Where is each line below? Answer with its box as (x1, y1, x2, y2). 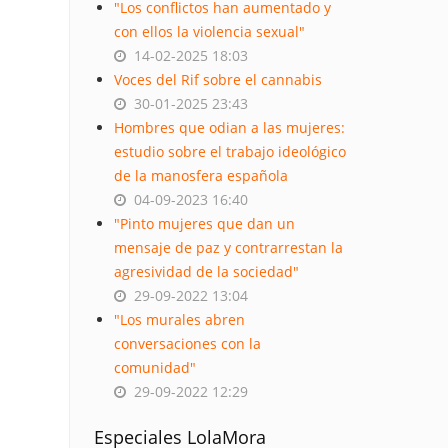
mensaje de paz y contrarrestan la (113, 238, 343, 257)
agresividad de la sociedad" (113, 262, 299, 281)
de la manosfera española (113, 166, 288, 185)
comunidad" (113, 358, 196, 377)
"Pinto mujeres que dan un (113, 214, 295, 233)
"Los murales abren (113, 310, 245, 329)
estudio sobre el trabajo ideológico (113, 142, 346, 161)
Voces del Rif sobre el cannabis (113, 70, 322, 89)
